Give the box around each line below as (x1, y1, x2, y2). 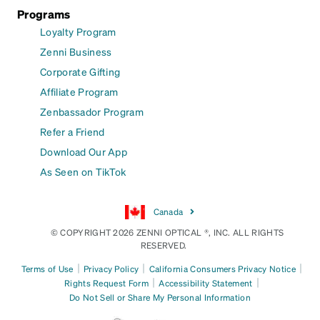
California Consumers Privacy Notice (149, 263, 296, 274)
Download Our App (40, 144, 128, 158)
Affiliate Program (40, 84, 119, 98)
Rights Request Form (64, 277, 149, 289)
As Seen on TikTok (40, 164, 126, 178)
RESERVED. (140, 239, 187, 251)
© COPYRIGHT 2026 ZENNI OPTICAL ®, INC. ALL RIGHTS (50, 226, 284, 238)
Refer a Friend (40, 124, 105, 138)
